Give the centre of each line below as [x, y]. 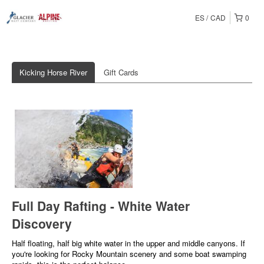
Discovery [42, 224]
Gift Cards [121, 72]
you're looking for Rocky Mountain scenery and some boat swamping [129, 254]
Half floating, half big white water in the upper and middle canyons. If [128, 243]
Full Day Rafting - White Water [101, 206]
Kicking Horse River [53, 72]
